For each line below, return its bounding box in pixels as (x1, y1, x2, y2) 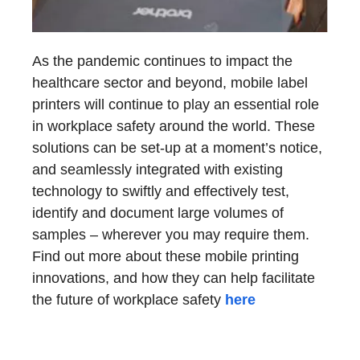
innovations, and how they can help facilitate (32, 270, 315, 287)
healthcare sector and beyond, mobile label (32, 75, 308, 92)
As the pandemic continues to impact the (32, 53, 292, 70)
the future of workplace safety (32, 292, 225, 309)
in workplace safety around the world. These (32, 118, 315, 135)
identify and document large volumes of (32, 205, 284, 222)
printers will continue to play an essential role (32, 96, 319, 113)
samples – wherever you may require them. (32, 227, 309, 243)
